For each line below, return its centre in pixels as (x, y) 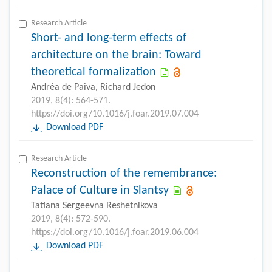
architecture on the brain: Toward (116, 55)
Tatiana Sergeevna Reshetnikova (94, 206)
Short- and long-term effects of (109, 38)
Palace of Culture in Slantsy (100, 190)
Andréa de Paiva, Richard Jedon (93, 87)
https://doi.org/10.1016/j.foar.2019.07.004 (115, 114)
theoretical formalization (93, 72)
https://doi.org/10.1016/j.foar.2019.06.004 (115, 232)
